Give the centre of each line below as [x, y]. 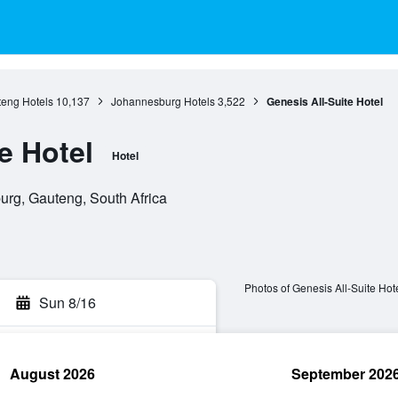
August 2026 [52, 374]
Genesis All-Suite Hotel [324, 101]
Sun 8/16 [68, 302]
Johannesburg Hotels [163, 101]
